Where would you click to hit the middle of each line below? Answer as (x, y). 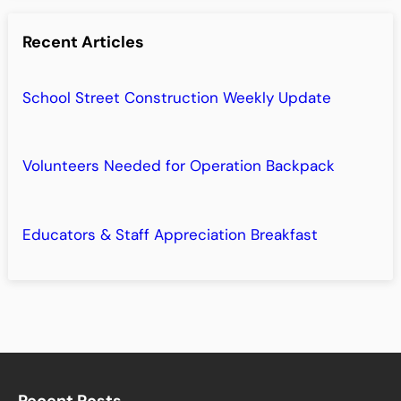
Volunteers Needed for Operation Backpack (178, 166)
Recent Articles (83, 43)
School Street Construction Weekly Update (176, 97)
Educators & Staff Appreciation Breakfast (170, 235)
